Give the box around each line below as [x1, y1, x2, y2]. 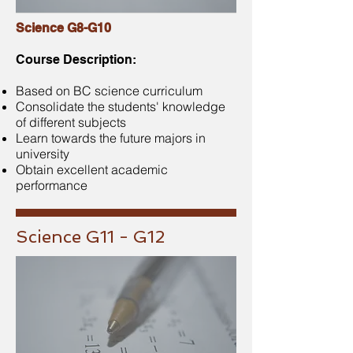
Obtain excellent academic [16, 162, 168, 177]
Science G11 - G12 [16, 226, 165, 247]
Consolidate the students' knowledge [16, 98, 225, 114]
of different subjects [16, 114, 126, 130]
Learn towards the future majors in [16, 130, 206, 146]
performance [16, 177, 87, 193]
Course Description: [16, 52, 136, 67]
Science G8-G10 [16, 20, 111, 35]
